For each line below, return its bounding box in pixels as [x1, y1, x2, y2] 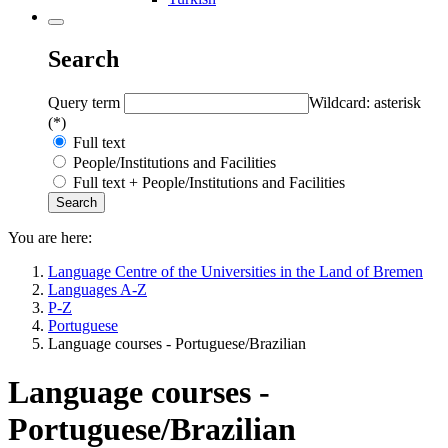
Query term [48, 93, 124, 111]
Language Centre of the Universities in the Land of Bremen [48, 262, 423, 280]
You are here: [8, 228, 92, 246]
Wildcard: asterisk [309, 93, 421, 111]
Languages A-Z [48, 280, 147, 298]
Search [48, 45, 119, 72]
